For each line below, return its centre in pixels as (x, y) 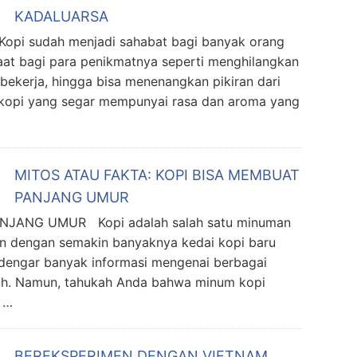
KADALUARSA (61, 16)
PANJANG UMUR (72, 197)
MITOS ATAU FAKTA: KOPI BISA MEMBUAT (157, 175)
